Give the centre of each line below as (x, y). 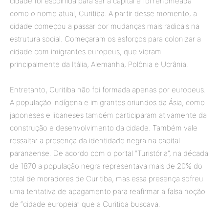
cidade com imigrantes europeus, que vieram (86, 51)
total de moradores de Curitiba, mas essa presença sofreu (107, 178)
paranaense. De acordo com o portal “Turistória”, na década (109, 153)
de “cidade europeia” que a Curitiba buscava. (85, 204)
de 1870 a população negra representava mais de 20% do (106, 166)
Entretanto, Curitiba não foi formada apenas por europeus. (108, 89)
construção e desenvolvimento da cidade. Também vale (104, 128)
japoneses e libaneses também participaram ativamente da (108, 115)
